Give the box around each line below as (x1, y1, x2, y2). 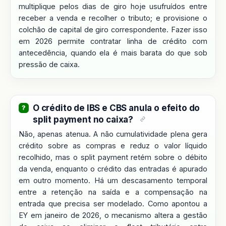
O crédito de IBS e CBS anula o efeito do (33, 102, 200, 113)
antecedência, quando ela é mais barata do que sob (19, 48, 207, 57)
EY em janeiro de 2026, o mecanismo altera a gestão (19, 210, 207, 219)
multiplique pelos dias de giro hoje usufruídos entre (19, 2, 207, 11)
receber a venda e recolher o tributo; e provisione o (19, 13, 207, 22)
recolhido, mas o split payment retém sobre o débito (19, 152, 207, 161)
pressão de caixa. (19, 60, 80, 69)
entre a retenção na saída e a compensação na (19, 187, 207, 196)
